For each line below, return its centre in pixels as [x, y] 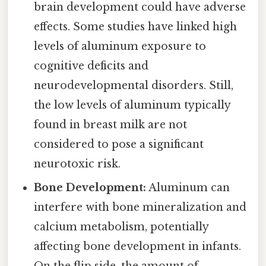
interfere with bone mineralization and [140, 208]
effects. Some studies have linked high [136, 27]
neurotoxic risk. [77, 164]
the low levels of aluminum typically [132, 105]
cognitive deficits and [91, 66]
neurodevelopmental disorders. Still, [134, 86]
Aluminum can [188, 188]
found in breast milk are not [111, 125]
